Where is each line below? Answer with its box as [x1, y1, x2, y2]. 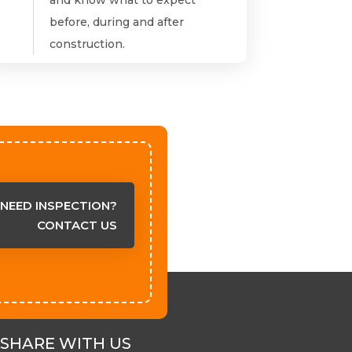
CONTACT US [36, 218, 117, 233]
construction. [49, 36, 126, 51]
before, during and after [49, 14, 185, 29]
